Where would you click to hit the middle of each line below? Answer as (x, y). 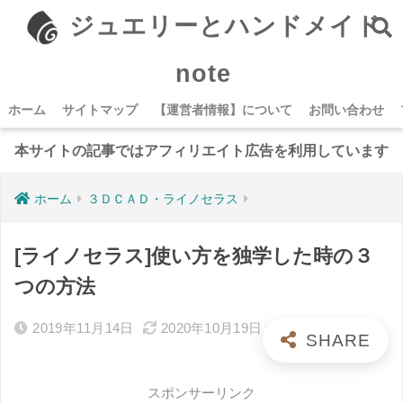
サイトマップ (100, 110)
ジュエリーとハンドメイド (221, 27)
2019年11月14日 (83, 328)
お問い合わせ (346, 110)
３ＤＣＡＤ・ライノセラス (163, 199)
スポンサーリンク (201, 393)
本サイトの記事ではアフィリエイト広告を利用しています (201, 151)
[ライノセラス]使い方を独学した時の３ (194, 256)
